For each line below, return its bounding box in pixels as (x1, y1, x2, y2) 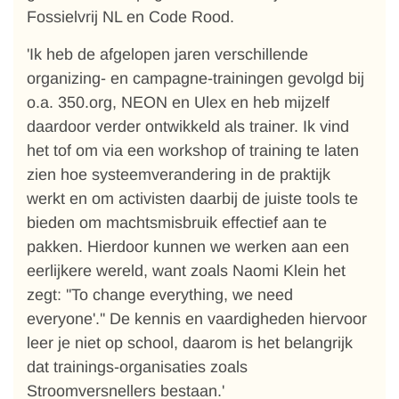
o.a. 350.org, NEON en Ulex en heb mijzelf (27, 94, 330, 111)
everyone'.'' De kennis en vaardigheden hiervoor (27, 310, 367, 328)
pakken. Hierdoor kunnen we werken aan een (27, 238, 349, 256)
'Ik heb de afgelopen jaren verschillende (27, 45, 308, 63)
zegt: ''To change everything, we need (27, 286, 293, 304)
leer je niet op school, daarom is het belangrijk (27, 334, 353, 352)
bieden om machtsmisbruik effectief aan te (27, 214, 327, 232)
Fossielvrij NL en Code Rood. (27, 8, 234, 26)
